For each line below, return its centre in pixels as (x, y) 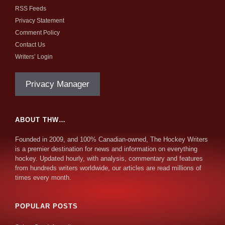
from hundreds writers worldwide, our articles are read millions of (108, 168)
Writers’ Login (34, 57)
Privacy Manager (58, 84)
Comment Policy (37, 33)
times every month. (43, 178)
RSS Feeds (31, 9)
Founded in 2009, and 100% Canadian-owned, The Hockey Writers (111, 140)
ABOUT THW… (41, 120)
